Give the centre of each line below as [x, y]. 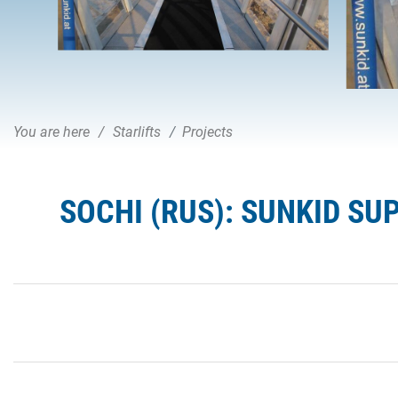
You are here [52, 131]
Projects [207, 131]
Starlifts [137, 131]
